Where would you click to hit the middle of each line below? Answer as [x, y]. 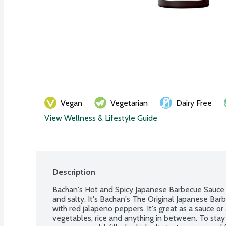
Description [74, 172]
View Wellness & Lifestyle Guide [101, 118]
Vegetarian [129, 103]
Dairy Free [194, 103]
